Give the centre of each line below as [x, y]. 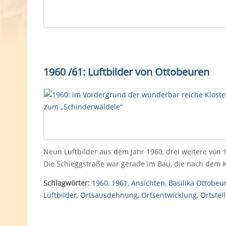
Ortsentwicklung [169, 195]
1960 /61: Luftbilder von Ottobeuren [126, 72]
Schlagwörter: [66, 183]
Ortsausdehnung [109, 195]
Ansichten [148, 183]
